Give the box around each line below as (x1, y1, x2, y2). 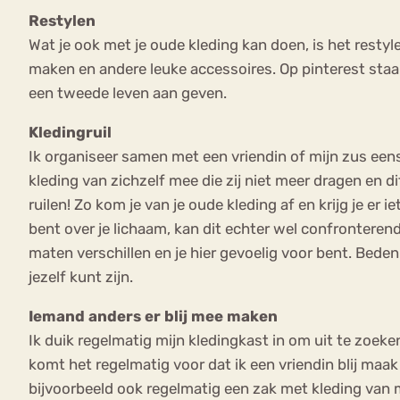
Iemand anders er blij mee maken (29, 307, 278, 326)
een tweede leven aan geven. (29, 84, 227, 103)
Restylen (29, 12, 96, 30)
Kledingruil (29, 123, 112, 142)
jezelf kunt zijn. (29, 268, 133, 287)
